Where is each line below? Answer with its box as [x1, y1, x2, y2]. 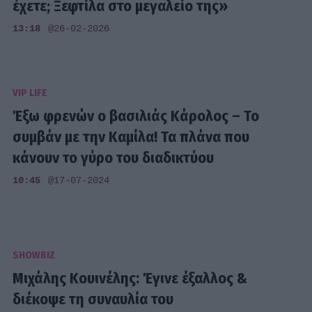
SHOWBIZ [13, 249, 56, 261]
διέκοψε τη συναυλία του [13, 290, 174, 309]
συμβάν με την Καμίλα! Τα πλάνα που [13, 127, 250, 147]
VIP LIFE [13, 86, 48, 99]
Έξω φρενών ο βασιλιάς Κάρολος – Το [13, 107, 260, 126]
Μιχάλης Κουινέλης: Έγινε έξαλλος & [13, 269, 248, 288]
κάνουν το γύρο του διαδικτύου [13, 148, 214, 168]
